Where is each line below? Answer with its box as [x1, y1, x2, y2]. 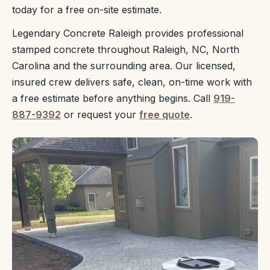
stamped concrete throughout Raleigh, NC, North [12, 43, 239, 55]
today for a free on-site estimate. [12, 4, 162, 16]
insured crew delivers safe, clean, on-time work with [12, 76, 252, 88]
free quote [139, 108, 190, 121]
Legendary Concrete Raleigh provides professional [12, 27, 243, 39]
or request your [61, 108, 139, 121]
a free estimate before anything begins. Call [12, 92, 213, 104]
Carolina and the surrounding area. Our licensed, [12, 60, 236, 72]
